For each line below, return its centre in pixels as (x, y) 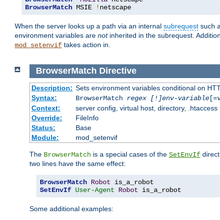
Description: (52, 88)
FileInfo (87, 118)
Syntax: (44, 97)
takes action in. (86, 45)
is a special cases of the (130, 154)
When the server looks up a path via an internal (89, 26)
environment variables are (56, 36)
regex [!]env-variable (168, 98)
